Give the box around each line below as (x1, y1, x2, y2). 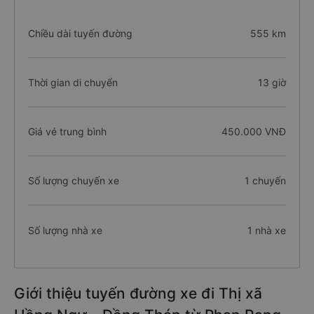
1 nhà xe (247, 224, 286, 236)
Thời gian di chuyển (28, 76, 118, 88)
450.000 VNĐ (221, 125, 286, 137)
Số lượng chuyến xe (28, 175, 119, 186)
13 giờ (257, 76, 286, 88)
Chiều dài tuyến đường (28, 27, 132, 39)
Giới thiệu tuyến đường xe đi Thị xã (14, 285, 262, 302)
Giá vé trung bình (28, 125, 107, 137)
